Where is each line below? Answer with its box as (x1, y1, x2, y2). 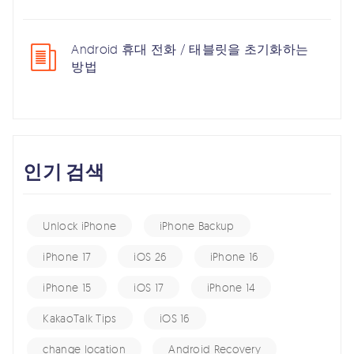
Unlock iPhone (43, 219, 117, 233)
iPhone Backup (159, 219, 235, 233)
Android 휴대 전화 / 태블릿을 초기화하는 (71, 40, 309, 57)
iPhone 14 (206, 281, 256, 295)
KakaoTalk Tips (43, 311, 117, 326)
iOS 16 (159, 311, 190, 326)
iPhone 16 (209, 250, 259, 264)
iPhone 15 (43, 281, 92, 295)
